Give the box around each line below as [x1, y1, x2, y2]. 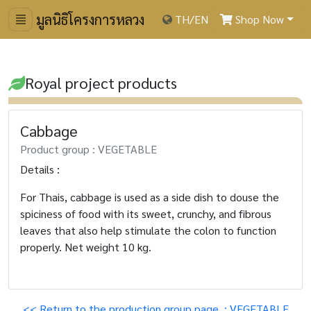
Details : [20, 162, 60, 176]
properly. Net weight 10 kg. [20, 239, 151, 254]
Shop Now [233, 12, 285, 26]
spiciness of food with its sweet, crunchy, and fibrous [20, 206, 271, 221]
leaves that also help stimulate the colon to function [20, 223, 276, 237]
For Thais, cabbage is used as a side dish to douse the [20, 190, 279, 204]
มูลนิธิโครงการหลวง [33, 10, 144, 28]
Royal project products [25, 73, 177, 92]
